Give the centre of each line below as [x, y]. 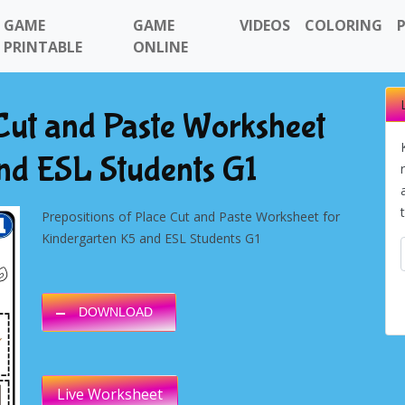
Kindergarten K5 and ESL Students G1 [151, 238]
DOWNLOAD [116, 312]
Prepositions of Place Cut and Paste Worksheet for [191, 217]
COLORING [344, 25]
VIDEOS [265, 25]
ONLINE [160, 47]
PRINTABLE [43, 47]
